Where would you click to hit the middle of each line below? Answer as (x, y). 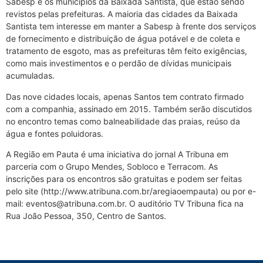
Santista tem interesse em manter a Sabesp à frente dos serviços (131, 26)
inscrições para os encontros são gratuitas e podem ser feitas (124, 179)
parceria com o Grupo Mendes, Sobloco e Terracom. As (112, 167)
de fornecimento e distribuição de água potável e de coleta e (123, 39)
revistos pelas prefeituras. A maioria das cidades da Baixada (122, 14)
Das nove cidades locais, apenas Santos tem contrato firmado (125, 96)
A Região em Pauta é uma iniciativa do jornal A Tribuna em (117, 154)
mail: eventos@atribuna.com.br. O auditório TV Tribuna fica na (125, 204)
